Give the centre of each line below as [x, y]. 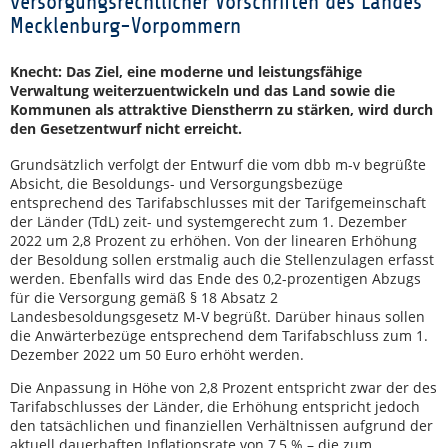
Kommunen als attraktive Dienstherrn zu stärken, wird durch [221, 109]
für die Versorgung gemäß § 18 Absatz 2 [144, 297]
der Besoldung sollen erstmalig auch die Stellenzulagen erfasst [222, 259]
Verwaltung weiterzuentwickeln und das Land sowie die [202, 90]
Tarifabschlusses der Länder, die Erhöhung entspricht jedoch [215, 406]
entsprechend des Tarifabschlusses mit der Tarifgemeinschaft [218, 202]
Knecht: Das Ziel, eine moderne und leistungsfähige [186, 71]
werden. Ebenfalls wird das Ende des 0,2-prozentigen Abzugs [215, 278]
